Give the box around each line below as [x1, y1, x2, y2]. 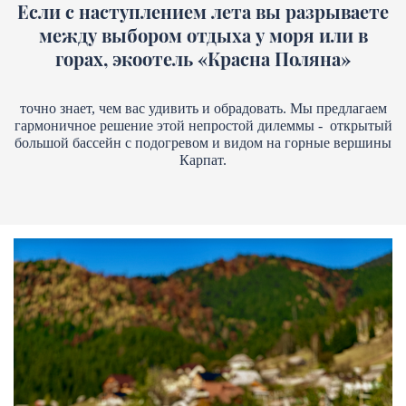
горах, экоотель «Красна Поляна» [55, 46, 351, 71]
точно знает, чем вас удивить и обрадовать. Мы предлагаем [19, 101, 387, 116]
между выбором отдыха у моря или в [38, 23, 368, 47]
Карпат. [179, 152, 227, 168]
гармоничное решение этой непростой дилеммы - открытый [14, 118, 392, 133]
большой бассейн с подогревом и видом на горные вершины [14, 135, 391, 150]
